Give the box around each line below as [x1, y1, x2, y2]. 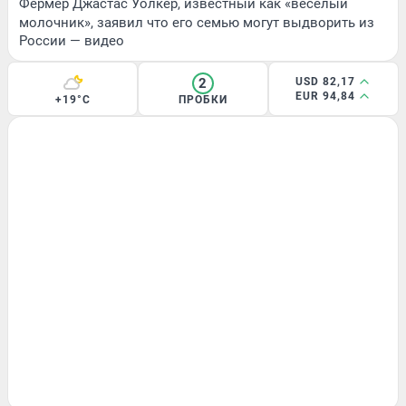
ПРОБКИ [179, 92, 227, 106]
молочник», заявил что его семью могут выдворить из [19, 14, 374, 31]
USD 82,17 [295, 74, 355, 88]
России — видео [19, 32, 124, 49]
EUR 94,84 [295, 89, 355, 102]
